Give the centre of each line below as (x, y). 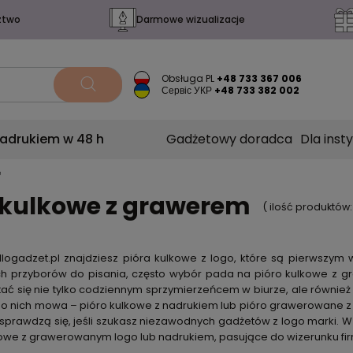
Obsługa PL (188, 78)
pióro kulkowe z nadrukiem (149, 305)
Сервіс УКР (187, 90)
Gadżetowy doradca (229, 139)
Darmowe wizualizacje (190, 20)
